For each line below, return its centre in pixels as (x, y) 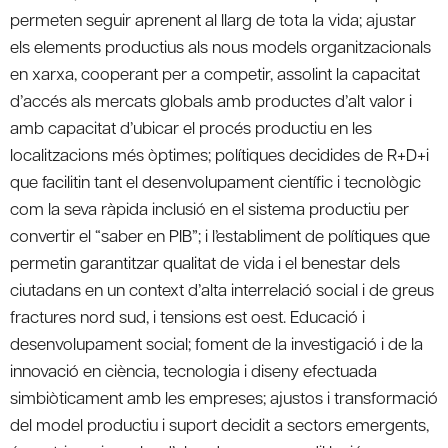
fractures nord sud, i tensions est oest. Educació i (187, 315)
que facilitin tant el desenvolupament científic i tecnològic (215, 180)
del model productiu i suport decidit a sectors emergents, (219, 423)
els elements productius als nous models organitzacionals (220, 45)
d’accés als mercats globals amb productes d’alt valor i (211, 99)
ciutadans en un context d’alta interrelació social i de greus (222, 288)
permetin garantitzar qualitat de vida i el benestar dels (205, 261)
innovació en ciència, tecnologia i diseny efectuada (193, 369)
